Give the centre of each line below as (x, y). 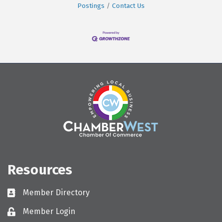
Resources (40, 170)
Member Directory (56, 193)
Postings (91, 6)
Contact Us (128, 6)
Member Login (49, 212)
